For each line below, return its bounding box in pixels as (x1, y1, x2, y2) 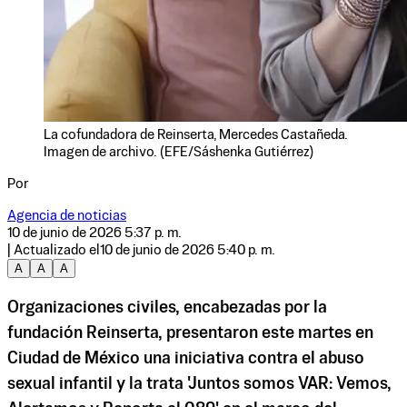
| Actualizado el (7, 243, 100, 257)
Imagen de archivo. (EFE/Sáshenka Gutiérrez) (44, 145, 313, 159)
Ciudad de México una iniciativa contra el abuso (7, 351, 364, 368)
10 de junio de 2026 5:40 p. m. (100, 243, 275, 257)
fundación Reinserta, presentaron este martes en (7, 325, 373, 342)
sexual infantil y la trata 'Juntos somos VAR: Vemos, (7, 376, 392, 393)
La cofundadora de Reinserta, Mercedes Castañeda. (44, 128, 348, 142)
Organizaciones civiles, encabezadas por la (7, 300, 327, 317)
